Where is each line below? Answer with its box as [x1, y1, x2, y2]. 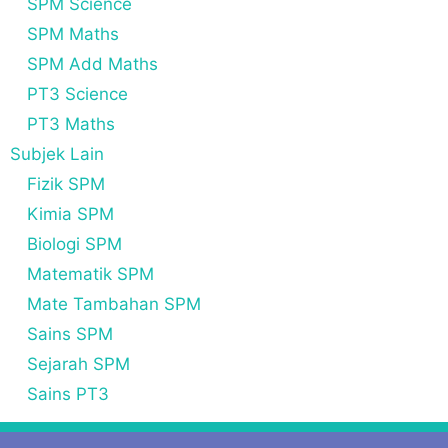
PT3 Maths [27, 113, 115, 134]
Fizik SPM [27, 173, 105, 194]
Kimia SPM [27, 203, 114, 224]
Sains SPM [27, 323, 113, 344]
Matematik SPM [27, 263, 154, 284]
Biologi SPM [27, 233, 122, 254]
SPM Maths [27, 23, 119, 44]
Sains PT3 [27, 383, 109, 404]
